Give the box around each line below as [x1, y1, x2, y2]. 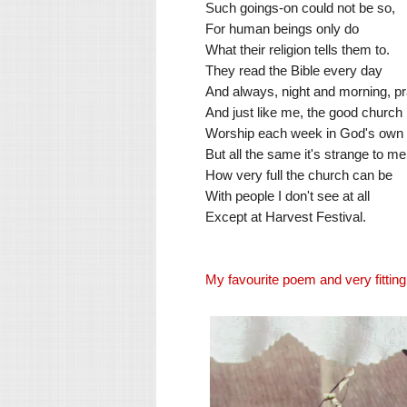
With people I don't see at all [205, 187, 370, 203]
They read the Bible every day [205, 62, 382, 78]
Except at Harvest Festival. [205, 208, 366, 224]
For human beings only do [205, 20, 359, 36]
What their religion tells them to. [205, 41, 390, 57]
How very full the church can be [205, 166, 392, 183]
